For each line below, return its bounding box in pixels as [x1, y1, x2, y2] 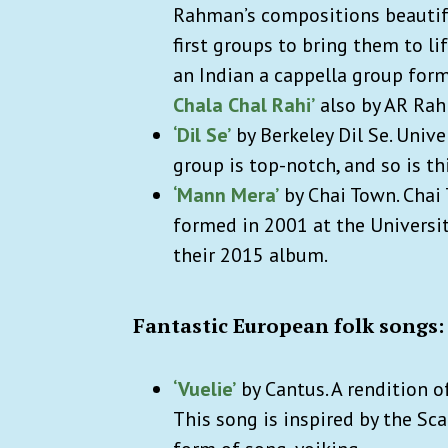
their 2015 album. [173, 241, 331, 268]
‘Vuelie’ [173, 375, 236, 402]
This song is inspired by [173, 405, 383, 432]
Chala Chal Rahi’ [173, 91, 315, 118]
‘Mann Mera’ [173, 181, 279, 208]
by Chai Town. [279, 181, 403, 208]
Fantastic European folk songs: [133, 311, 444, 339]
